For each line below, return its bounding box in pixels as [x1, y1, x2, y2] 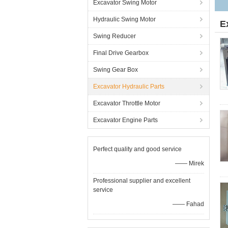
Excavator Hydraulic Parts [93, 83, 164, 90]
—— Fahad [173, 201, 204, 208]
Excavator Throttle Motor [93, 100, 160, 107]
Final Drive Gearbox [93, 49, 149, 56]
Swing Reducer [93, 33, 136, 40]
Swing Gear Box [93, 66, 138, 73]
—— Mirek [175, 160, 204, 167]
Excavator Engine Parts [93, 117, 158, 124]
